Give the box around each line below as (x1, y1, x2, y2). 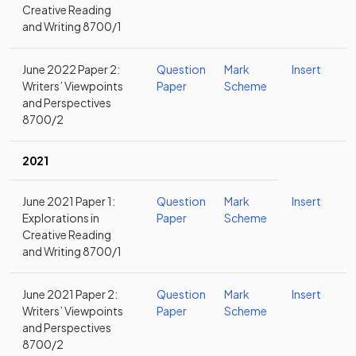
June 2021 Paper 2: (22, 287, 118, 301)
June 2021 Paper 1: (22, 194, 115, 208)
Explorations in (22, 211, 99, 225)
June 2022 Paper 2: (22, 62, 120, 76)
